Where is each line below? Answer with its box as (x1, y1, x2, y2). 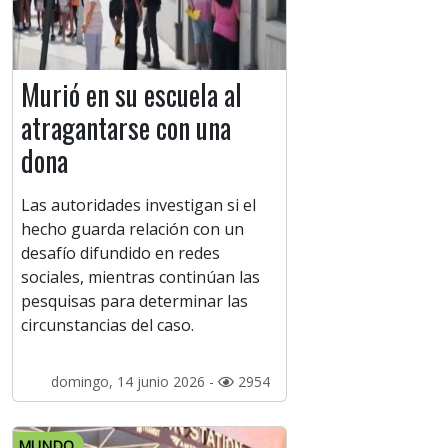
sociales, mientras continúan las (21, 266, 260, 289)
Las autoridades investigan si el (21, 194, 256, 217)
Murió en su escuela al (21, 74, 242, 116)
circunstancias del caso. (21, 314, 194, 337)
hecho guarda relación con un (21, 218, 244, 241)
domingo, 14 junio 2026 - (50, 372, 218, 392)
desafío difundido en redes (21, 242, 220, 265)
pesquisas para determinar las (21, 290, 248, 313)
